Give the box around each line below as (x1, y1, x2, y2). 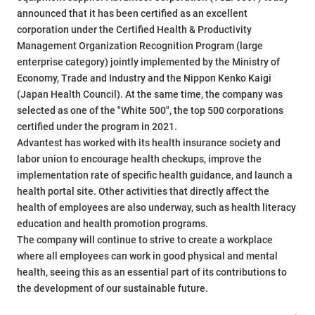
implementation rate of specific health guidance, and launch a (17, 169, 292, 181)
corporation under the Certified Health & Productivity (17, 24, 252, 36)
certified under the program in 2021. (17, 121, 177, 133)
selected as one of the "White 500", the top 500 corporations (17, 105, 283, 117)
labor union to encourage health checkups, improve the (17, 153, 262, 165)
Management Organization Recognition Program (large (17, 40, 263, 52)
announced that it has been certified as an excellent (17, 8, 247, 20)
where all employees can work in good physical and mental (17, 250, 278, 262)
